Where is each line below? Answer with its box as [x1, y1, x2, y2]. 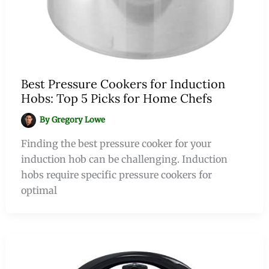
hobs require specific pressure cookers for [20, 168, 212, 181]
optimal [20, 184, 57, 196]
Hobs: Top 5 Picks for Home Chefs [20, 90, 212, 106]
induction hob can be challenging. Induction [20, 153, 228, 165]
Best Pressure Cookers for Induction [20, 76, 225, 91]
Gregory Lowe [52, 115, 106, 125]
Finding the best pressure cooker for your [20, 137, 211, 150]
